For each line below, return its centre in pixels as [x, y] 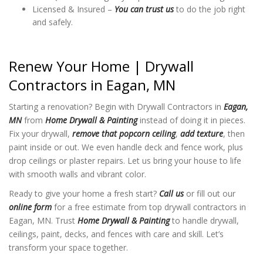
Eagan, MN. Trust [43, 220]
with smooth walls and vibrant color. [77, 174]
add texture [202, 133]
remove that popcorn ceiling [124, 133]
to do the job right [210, 9]
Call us [171, 193]
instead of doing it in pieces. [191, 120]
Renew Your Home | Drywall [101, 66]
